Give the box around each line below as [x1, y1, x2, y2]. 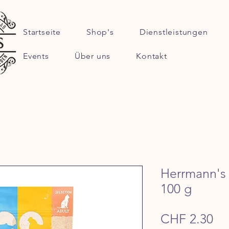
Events [23, 51, 49, 61]
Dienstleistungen [139, 27, 208, 37]
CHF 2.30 [161, 211, 213, 226]
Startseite [23, 27, 61, 37]
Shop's [86, 27, 114, 37]
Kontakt [136, 51, 167, 61]
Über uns [74, 51, 111, 61]
